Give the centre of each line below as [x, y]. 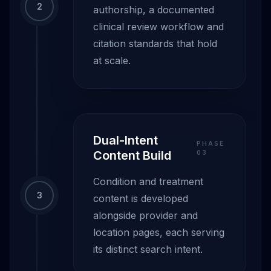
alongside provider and [145, 215]
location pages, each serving [159, 232]
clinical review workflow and [158, 27]
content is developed [141, 198]
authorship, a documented [154, 10]
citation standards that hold [155, 44]
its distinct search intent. [148, 249]
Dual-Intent [126, 140]
